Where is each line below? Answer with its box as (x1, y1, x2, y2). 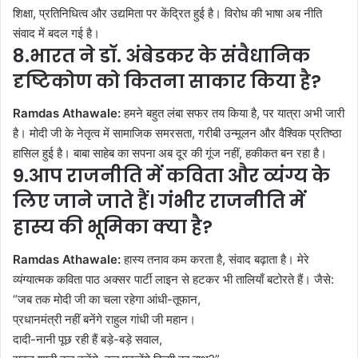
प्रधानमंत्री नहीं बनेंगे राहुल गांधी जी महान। (13, 311, 196, 327)
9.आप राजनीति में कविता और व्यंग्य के (13, 163, 330, 189)
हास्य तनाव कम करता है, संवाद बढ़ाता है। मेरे (121, 251, 309, 267)
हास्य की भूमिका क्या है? (13, 214, 213, 241)
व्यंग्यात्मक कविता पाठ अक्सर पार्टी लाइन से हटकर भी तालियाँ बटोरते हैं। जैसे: (13, 271, 334, 287)
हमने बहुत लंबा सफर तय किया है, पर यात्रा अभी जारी (121, 105, 344, 121)
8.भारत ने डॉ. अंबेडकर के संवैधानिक (13, 42, 310, 69)
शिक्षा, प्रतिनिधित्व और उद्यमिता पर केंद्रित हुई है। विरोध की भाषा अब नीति (13, 5, 322, 21)
